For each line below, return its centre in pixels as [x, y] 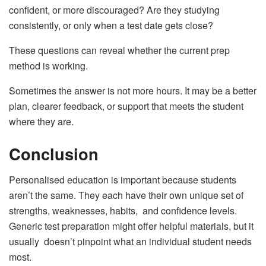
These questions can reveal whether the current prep [119, 50]
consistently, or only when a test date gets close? [111, 26]
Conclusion [54, 153]
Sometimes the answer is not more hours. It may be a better [133, 91]
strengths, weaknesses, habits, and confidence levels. [123, 211]
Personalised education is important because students [125, 180]
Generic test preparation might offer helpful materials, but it [131, 226]
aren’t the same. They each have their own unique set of [126, 195]
